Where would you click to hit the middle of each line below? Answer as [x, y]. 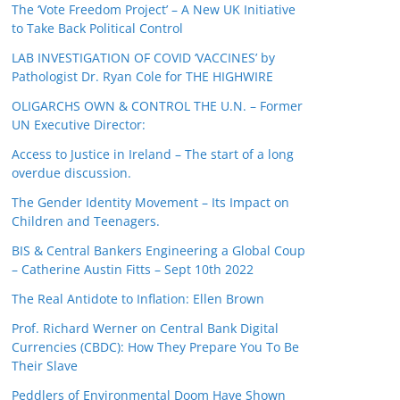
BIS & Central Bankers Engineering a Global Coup [158, 250]
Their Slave [45, 366]
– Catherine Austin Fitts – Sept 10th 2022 [133, 269]
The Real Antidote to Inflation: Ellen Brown [138, 299]
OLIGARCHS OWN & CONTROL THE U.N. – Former [157, 106]
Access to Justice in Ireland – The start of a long [153, 154]
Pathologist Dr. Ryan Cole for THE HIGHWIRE [142, 76]
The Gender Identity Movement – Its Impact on [150, 202]
